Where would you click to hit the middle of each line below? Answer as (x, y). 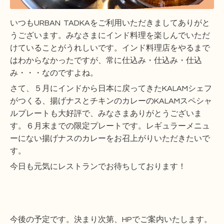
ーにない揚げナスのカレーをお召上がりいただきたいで (110, 139)
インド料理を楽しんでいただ (158, 36)
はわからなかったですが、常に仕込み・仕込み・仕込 (106, 61)
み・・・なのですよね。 (54, 73)
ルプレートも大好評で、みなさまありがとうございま (106, 114)
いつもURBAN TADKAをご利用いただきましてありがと (110, 23)
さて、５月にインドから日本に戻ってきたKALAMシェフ (111, 89)
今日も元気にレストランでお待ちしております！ (98, 167)
